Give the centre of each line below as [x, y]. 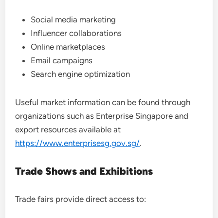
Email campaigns [62, 60]
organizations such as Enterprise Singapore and [102, 116]
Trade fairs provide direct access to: [81, 199]
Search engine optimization [81, 74]
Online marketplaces [68, 46]
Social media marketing [73, 19]
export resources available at [68, 129]
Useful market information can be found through [103, 102]
